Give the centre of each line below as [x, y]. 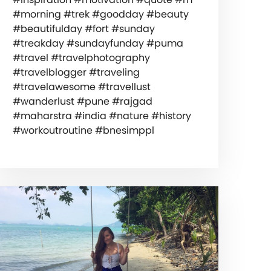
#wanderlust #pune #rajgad [82, 101]
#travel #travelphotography [81, 57]
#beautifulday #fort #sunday [83, 28]
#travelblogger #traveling [76, 72]
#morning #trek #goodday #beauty [100, 14]
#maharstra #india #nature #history [102, 116]
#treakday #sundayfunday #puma [98, 43]
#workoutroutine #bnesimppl [83, 130]
